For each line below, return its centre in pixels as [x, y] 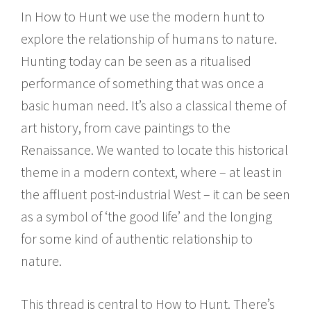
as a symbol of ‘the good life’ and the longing [146, 216]
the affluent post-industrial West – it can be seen [155, 194]
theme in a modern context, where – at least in [152, 171]
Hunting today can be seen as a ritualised [136, 60]
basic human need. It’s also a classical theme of [153, 105]
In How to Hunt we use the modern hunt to [143, 16]
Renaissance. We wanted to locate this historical [154, 149]
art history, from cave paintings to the [126, 127]
